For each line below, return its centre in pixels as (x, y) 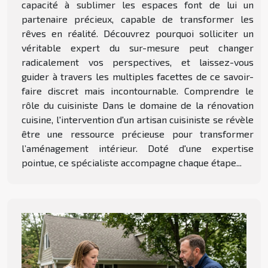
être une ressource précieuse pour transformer (138, 133)
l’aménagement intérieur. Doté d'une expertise (138, 148)
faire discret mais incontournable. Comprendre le (138, 90)
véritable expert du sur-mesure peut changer (138, 47)
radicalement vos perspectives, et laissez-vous (138, 62)
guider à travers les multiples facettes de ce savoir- (138, 76)
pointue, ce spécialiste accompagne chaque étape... (132, 162)
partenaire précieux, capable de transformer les (138, 19)
